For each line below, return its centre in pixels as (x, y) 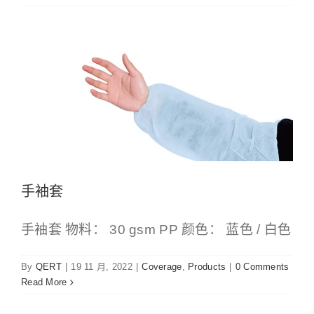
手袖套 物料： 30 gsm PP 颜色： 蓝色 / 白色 (156, 230)
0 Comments (262, 267)
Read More (44, 282)
